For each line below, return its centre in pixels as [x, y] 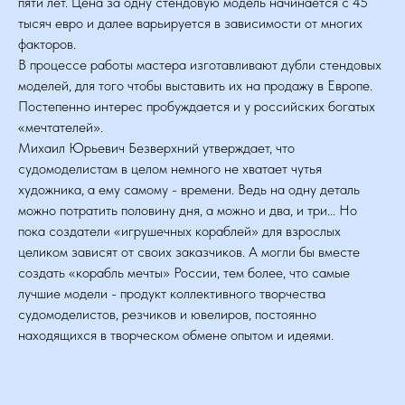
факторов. [47, 44]
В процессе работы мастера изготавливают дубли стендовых [200, 65]
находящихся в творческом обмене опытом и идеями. [176, 335]
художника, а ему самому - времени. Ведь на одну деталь [189, 189]
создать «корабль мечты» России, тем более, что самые [184, 273]
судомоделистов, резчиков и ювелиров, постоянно [167, 314]
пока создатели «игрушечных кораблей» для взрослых [179, 231]
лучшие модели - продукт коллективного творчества [172, 293]
